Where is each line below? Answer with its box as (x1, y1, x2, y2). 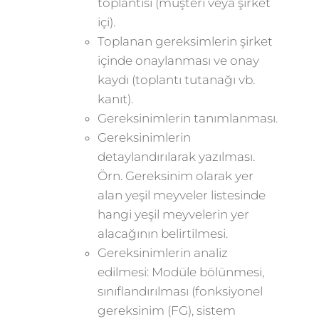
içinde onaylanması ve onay (97, 53, 259, 68)
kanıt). (97, 92, 133, 106)
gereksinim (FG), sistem (97, 303, 236, 318)
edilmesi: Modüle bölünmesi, (97, 265, 264, 279)
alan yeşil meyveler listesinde (97, 188, 266, 202)
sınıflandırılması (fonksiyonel (97, 284, 263, 298)
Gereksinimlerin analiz (97, 246, 228, 260)
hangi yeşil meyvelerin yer (97, 207, 249, 221)
